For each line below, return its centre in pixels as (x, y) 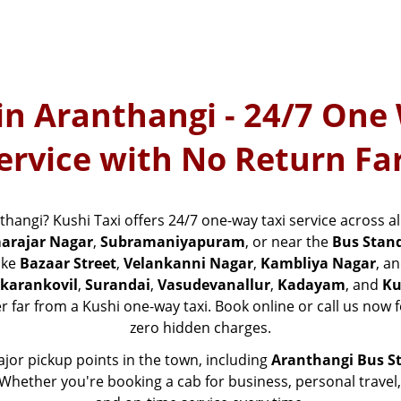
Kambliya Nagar (318, 264)
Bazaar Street (68, 264)
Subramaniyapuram (173, 242)
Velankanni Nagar (188, 264)
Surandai (118, 285)
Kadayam (311, 285)
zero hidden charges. (200, 328)
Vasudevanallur (214, 285)
